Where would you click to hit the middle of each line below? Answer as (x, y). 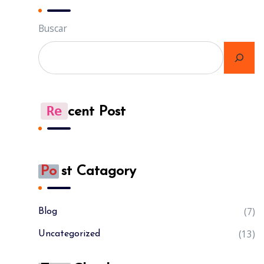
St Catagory (99, 171)
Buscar (53, 28)
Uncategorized (69, 234)
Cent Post (97, 112)
